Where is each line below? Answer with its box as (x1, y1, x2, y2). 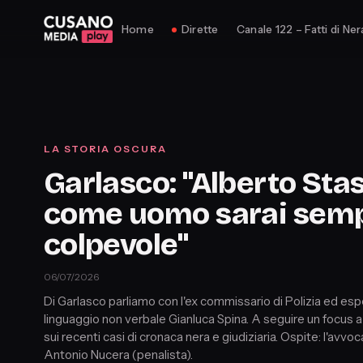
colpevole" (43, 225, 189, 263)
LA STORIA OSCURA (43, 142, 167, 155)
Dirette (181, 23, 219, 36)
